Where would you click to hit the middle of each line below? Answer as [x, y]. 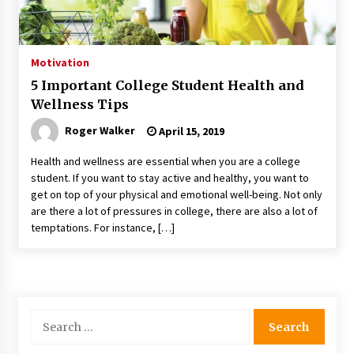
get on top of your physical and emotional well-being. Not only [176, 195]
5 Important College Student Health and [167, 86]
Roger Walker [100, 131]
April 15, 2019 [190, 132]
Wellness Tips [79, 105]
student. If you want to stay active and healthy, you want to [169, 178]
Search [45, 316]
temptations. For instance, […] [102, 228]
